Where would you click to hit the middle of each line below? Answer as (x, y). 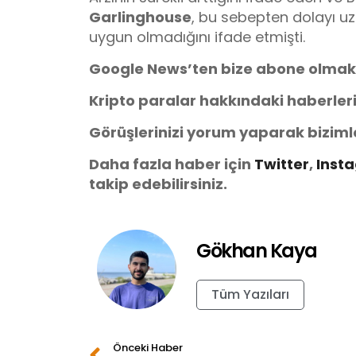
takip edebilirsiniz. (158, 184)
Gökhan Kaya (257, 251)
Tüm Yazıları (250, 295)
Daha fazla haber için (172, 164)
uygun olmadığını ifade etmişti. (197, 37)
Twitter (282, 164)
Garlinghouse (140, 17)
